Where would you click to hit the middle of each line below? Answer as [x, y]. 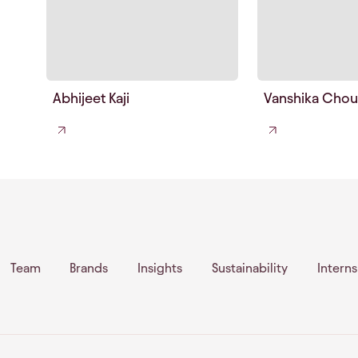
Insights [160, 268]
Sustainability [249, 268]
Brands [89, 268]
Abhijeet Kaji [91, 98]
